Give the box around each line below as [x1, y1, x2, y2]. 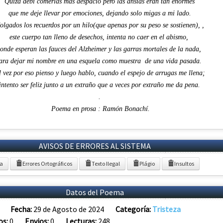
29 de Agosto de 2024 [33, 204, 104, 214]
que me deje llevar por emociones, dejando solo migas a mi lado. [6, 9, 193, 17]
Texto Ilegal [92, 159, 120, 167]
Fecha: [10, 204, 33, 214]
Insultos [174, 159, 194, 167]
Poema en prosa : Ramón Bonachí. [49, 105, 150, 112]
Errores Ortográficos [22, 159, 72, 167]
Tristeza [152, 204, 181, 214]
